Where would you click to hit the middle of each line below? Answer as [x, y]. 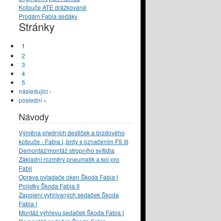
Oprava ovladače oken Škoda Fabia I [68, 177]
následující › [35, 91]
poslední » [33, 100]
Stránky [37, 27]
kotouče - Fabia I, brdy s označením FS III [74, 142]
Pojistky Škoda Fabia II [49, 186]
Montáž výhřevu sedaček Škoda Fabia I [71, 213]
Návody [34, 117]
